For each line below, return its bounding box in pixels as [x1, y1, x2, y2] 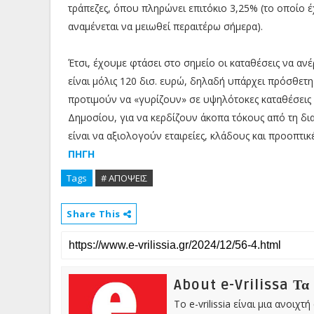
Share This [67, 207, 123, 220]
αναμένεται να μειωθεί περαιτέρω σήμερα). [68, 19, 263, 33]
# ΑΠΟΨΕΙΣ [101, 171, 147, 184]
